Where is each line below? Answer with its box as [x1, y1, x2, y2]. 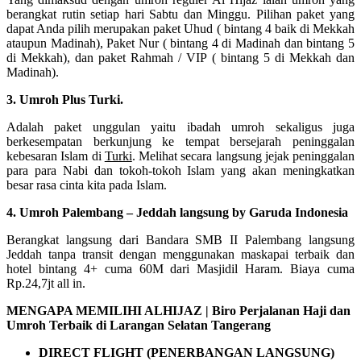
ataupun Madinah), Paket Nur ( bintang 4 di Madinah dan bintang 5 [6, 35, 355, 50]
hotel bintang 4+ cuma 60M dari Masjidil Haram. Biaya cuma [6, 261, 355, 276]
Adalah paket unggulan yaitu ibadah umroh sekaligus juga [6, 119, 355, 134]
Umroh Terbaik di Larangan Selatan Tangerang [6, 317, 274, 332]
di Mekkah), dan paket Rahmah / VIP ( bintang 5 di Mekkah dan [6, 50, 355, 64]
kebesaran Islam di [6, 148, 105, 163]
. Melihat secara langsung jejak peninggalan [131, 148, 355, 163]
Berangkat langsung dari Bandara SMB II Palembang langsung [6, 232, 355, 247]
